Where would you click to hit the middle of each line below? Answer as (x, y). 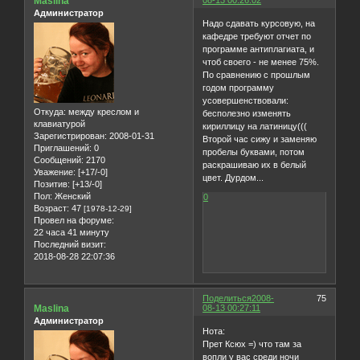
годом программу (239, 88)
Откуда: (50, 112)
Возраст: (51, 209)
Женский (72, 196)
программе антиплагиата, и (259, 49)
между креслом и (102, 112)
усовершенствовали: (246, 101)
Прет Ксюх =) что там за (252, 344)
